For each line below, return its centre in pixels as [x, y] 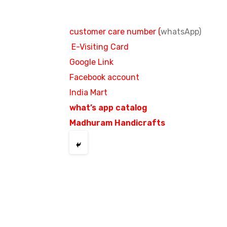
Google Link [91, 62]
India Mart [88, 93]
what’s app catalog [108, 108]
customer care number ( [115, 32]
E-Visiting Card [100, 47]
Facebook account [104, 78]
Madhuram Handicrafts [117, 123]
